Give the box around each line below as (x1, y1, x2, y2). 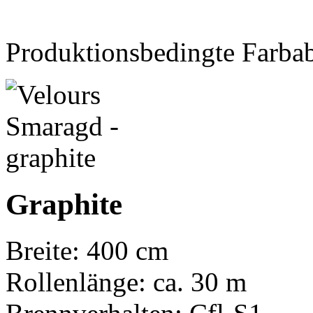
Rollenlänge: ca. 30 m (6, 267, 247, 298)
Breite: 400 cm (6, 235, 168, 266)
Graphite (6, 187, 122, 221)
